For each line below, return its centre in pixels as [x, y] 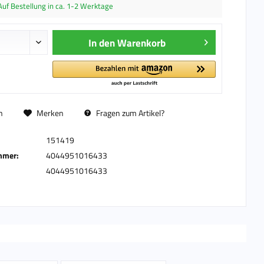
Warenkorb [142, 43]
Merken [50, 113]
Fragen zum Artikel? [129, 113]
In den [102, 43]
